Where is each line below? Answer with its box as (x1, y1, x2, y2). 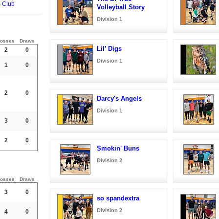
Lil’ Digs (97, 44, 122, 52)
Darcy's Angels (97, 94, 142, 102)
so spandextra (97, 194, 139, 202)
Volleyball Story (97, 3, 145, 11)
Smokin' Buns (97, 144, 139, 152)
